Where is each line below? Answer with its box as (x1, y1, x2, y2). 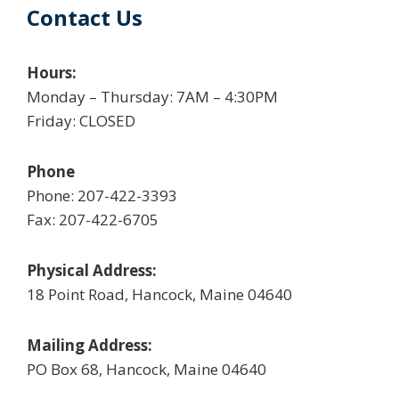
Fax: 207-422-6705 (27, 209, 159, 230)
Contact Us (27, 3, 142, 32)
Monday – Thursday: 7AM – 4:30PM (27, 86, 278, 107)
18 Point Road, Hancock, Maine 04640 (27, 284, 292, 305)
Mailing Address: (27, 335, 152, 355)
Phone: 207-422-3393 (27, 185, 177, 206)
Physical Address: (27, 260, 157, 281)
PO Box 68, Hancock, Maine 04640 (27, 359, 266, 379)
